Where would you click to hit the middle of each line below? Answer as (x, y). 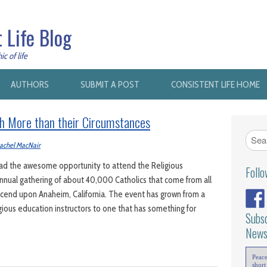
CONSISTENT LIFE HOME (215, 84)
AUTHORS (30, 84)
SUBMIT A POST (110, 84)
